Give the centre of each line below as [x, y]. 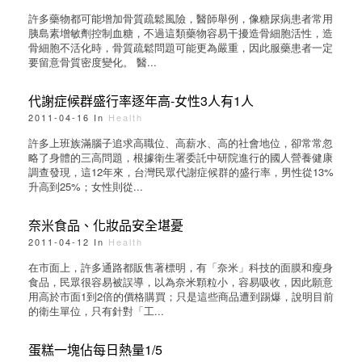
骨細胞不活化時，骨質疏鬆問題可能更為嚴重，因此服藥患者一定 [181, 47]
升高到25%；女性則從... [86, 186]
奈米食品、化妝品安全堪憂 [106, 225]
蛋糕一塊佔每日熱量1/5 [95, 349]
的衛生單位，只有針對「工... [96, 311]
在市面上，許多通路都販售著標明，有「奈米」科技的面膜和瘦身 [181, 267]
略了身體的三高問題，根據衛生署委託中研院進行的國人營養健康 [181, 157]
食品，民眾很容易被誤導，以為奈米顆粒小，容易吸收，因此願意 [181, 282]
